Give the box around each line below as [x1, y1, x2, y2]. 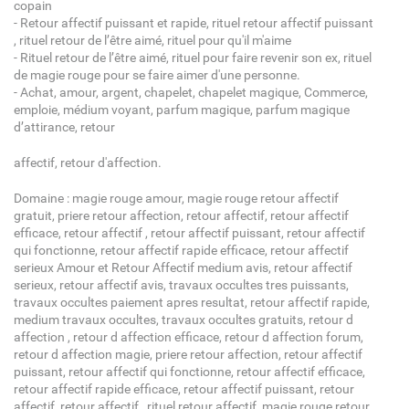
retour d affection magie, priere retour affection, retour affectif [13, 346, 362, 362]
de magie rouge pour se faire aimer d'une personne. [13, 67, 300, 83]
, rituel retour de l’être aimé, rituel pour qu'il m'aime [13, 32, 291, 48]
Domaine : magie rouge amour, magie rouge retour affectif [13, 190, 339, 206]
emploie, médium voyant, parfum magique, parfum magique [13, 101, 350, 118]
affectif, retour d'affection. [13, 154, 162, 171]
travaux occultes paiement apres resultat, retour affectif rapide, [13, 294, 370, 310]
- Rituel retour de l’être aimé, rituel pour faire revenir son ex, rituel [13, 49, 372, 66]
